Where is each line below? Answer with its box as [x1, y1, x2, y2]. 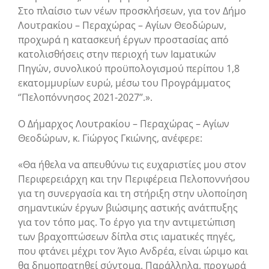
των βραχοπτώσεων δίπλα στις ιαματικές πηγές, [18, 229, 235, 243]
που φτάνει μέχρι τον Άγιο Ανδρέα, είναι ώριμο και [18, 244, 248, 258]
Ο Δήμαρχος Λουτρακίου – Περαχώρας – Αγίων [18, 116, 229, 130]
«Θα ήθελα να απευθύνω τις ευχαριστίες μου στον [18, 157, 246, 171]
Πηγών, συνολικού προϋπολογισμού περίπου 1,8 [18, 61, 240, 75]
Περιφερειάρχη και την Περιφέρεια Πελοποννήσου [18, 172, 250, 186]
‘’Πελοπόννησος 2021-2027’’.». [18, 90, 153, 104]
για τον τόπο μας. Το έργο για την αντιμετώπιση [18, 215, 235, 229]
